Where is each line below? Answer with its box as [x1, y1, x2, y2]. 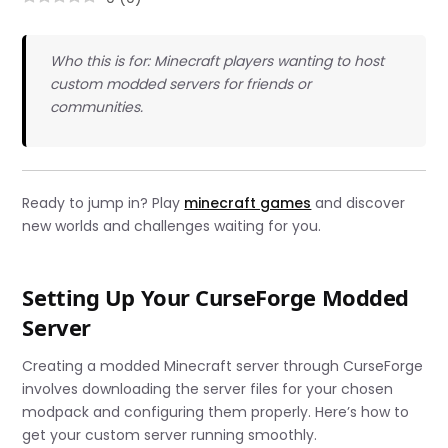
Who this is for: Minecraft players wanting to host [49, 51, 384, 72]
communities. [49, 97, 143, 118]
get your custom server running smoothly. [22, 425, 318, 446]
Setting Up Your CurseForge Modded [22, 281, 409, 312]
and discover [311, 192, 406, 213]
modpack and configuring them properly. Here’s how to [22, 402, 410, 423]
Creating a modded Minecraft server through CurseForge [22, 356, 424, 377]
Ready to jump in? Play [22, 192, 185, 213]
